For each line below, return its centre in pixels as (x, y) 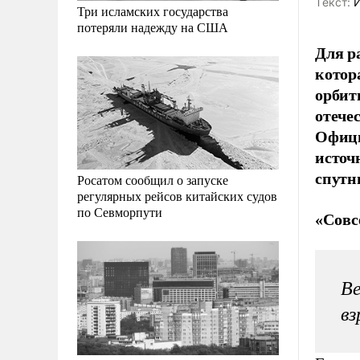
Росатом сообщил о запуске (153, 180)
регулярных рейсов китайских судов (177, 196)
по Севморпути (120, 212)
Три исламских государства (153, 11)
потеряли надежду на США (153, 27)
